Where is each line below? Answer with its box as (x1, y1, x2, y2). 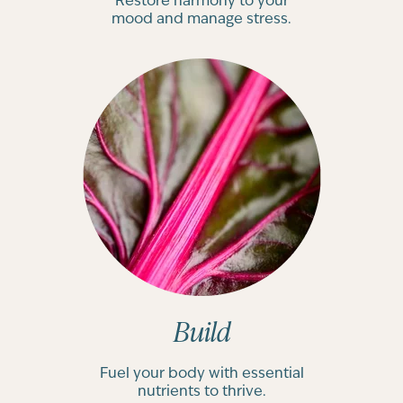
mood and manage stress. (112, 9, 291, 29)
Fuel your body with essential (99, 363, 304, 383)
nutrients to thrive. (137, 381, 266, 401)
